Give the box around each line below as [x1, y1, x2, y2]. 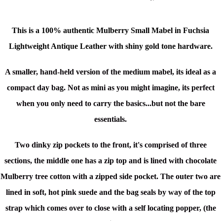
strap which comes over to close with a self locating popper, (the [5, 204, 216, 213]
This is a [12, 26, 41, 35]
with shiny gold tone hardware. [108, 42, 213, 51]
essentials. [94, 115, 127, 124]
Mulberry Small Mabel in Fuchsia [96, 26, 209, 35]
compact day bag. [6, 83, 68, 92]
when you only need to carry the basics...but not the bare [16, 99, 205, 108]
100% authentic [41, 26, 96, 35]
